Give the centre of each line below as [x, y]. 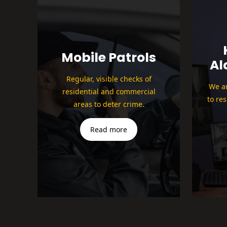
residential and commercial [109, 92]
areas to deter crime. [109, 104]
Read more [109, 130]
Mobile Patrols [109, 58]
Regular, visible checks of [109, 79]
